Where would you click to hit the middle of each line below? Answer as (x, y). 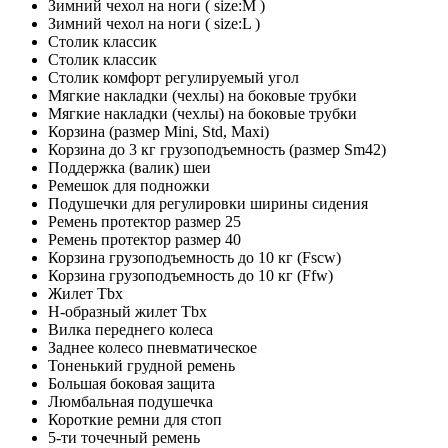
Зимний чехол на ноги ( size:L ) (154, 24)
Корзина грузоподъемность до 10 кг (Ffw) (190, 276)
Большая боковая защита (131, 384)
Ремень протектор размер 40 (144, 240)
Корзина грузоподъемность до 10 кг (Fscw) (194, 258)
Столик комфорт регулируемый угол (173, 78)
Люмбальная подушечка (130, 402)
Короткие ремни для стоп (135, 420)
